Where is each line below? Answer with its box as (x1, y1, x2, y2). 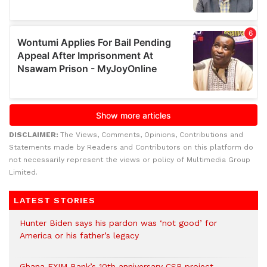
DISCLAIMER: (9, 131, 60, 139)
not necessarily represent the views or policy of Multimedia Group (9, 156, 250, 164)
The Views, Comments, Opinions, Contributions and (60, 131, 243, 139)
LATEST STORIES (14, 195, 95, 206)
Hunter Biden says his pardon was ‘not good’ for (20, 218, 217, 228)
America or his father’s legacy (20, 231, 139, 241)
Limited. (9, 168, 38, 177)
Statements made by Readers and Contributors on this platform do (9, 143, 253, 152)
